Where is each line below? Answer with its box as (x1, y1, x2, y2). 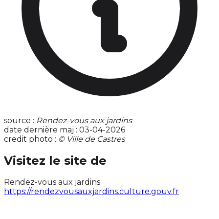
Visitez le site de (4, 153, 107, 168)
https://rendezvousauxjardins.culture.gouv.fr (4, 187, 179, 197)
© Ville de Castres (58, 134, 125, 144)
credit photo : (4, 134, 58, 144)
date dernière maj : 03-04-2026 (4, 125, 125, 135)
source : (4, 116, 36, 126)
